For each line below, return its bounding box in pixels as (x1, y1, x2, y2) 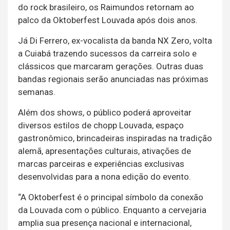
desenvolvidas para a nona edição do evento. (18, 171, 191, 182)
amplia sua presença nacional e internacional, (18, 218, 191, 228)
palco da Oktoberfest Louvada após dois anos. (18, 15, 198, 26)
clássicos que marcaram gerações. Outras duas (18, 61, 203, 72)
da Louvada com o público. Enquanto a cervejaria (18, 205, 206, 216)
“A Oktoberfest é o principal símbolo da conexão (18, 192, 203, 203)
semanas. (18, 87, 55, 98)
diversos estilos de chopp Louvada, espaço (18, 120, 184, 131)
